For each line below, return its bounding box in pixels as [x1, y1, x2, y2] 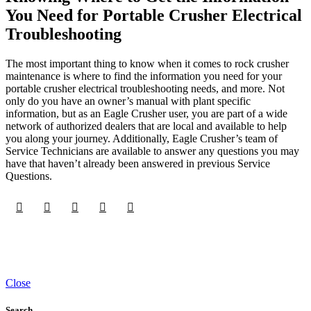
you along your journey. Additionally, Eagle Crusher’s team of [6, 132, 278, 144]
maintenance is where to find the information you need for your [6, 69, 282, 82]
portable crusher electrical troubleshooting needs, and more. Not [6, 82, 285, 94]
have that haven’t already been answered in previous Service [6, 157, 270, 169]
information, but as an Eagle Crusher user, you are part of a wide [6, 107, 287, 119]
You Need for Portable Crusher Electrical [6, 6, 302, 24]
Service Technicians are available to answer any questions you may [6, 144, 299, 157]
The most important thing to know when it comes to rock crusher [6, 57, 289, 69]
